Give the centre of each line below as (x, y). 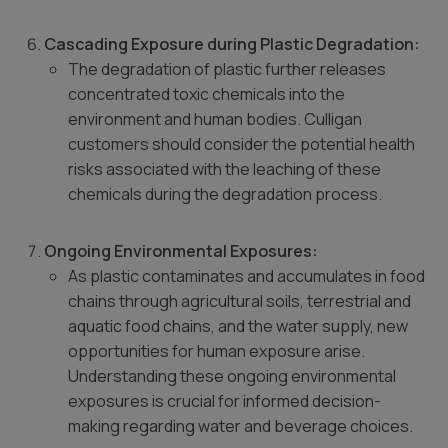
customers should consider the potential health (241, 144)
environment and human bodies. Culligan (215, 119)
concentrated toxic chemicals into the (206, 94)
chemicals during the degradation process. (225, 194)
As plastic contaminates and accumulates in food (246, 276)
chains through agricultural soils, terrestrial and (239, 301)
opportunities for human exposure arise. (216, 351)
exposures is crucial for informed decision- (224, 401)
